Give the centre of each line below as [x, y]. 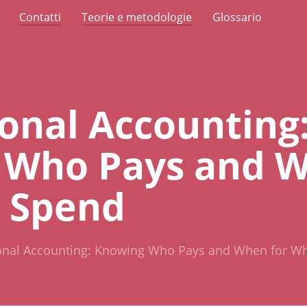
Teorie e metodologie [137, 17]
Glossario [237, 17]
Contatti [40, 17]
